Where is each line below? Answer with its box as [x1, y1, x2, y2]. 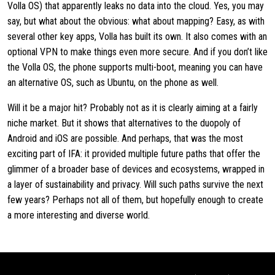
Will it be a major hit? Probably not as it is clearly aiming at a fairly [7, 102, 258, 114]
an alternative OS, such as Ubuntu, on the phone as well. [7, 77, 221, 88]
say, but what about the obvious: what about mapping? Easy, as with [7, 15, 265, 27]
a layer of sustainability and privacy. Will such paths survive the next [7, 179, 263, 190]
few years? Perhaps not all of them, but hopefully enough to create [7, 194, 263, 206]
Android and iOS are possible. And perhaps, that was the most [7, 133, 243, 144]
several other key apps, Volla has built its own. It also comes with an [7, 31, 267, 42]
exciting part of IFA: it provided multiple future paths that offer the [7, 148, 260, 160]
